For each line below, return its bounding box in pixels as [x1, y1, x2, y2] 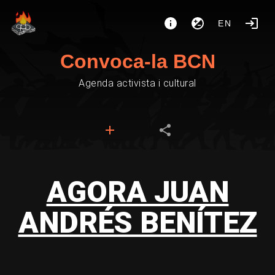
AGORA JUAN [46, 174, 229, 209]
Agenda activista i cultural [79, 77, 196, 89]
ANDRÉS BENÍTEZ [18, 205, 257, 240]
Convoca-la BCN [60, 50, 215, 72]
